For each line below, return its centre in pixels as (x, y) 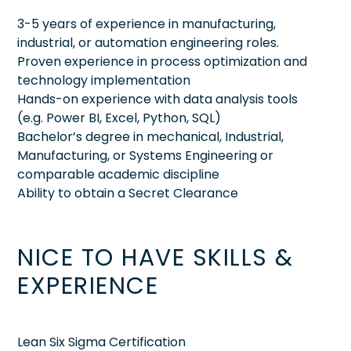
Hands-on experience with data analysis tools (157, 99)
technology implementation (104, 80)
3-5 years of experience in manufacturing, (147, 24)
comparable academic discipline (118, 174)
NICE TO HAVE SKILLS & (156, 257)
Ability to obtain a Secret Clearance (128, 193)
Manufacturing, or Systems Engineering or (145, 155)
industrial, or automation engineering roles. (148, 42)
